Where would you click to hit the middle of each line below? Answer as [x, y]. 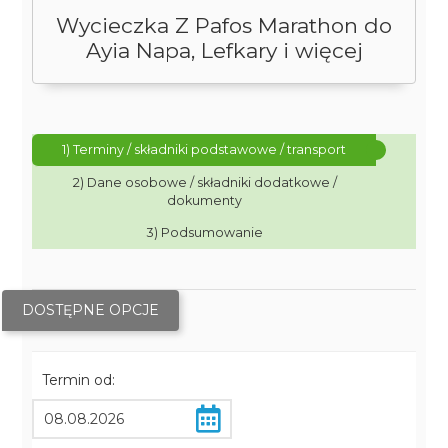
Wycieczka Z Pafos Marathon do [224, 25]
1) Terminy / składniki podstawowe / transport [204, 149]
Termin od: [79, 380]
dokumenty [205, 200]
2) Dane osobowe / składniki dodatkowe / [204, 182]
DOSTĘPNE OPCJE [91, 310]
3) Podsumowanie [204, 232]
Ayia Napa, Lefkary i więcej [224, 50]
